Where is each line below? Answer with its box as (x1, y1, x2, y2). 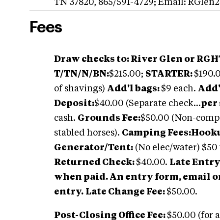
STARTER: (145, 70, 194, 79)
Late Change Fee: (85, 188, 166, 196)
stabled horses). (54, 129, 122, 137)
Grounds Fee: (78, 114, 140, 123)
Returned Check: (54, 158, 136, 167)
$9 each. (161, 84, 198, 93)
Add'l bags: (107, 84, 161, 93)
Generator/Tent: (54, 143, 133, 152)
